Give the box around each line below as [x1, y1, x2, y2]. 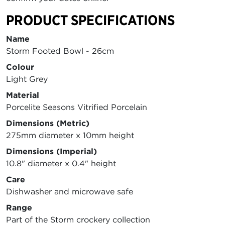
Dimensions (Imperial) [6, 146, 97, 157]
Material [6, 90, 39, 100]
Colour [6, 62, 34, 72]
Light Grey [6, 74, 48, 84]
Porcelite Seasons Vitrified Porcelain [6, 102, 147, 113]
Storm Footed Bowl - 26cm [6, 46, 114, 56]
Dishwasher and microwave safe [6, 186, 133, 197]
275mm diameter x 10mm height [6, 130, 134, 141]
